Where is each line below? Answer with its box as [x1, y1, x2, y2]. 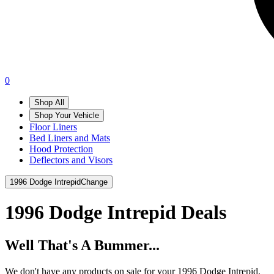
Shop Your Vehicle [34, 111, 99, 120]
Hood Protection [29, 144, 93, 154]
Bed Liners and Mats [29, 133, 110, 143]
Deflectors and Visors [29, 155, 113, 165]
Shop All [34, 98, 64, 107]
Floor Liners [29, 122, 77, 132]
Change [81, 177, 108, 187]
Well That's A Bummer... [5, 237, 160, 253]
